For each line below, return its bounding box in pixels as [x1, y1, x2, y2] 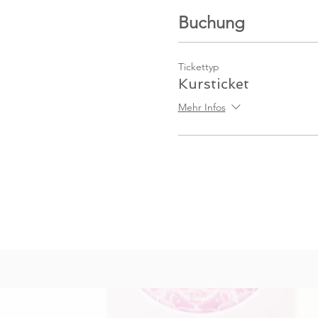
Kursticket [177, 75, 249, 92]
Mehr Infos [177, 101, 226, 114]
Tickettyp [177, 60, 219, 73]
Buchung [177, 12, 245, 33]
